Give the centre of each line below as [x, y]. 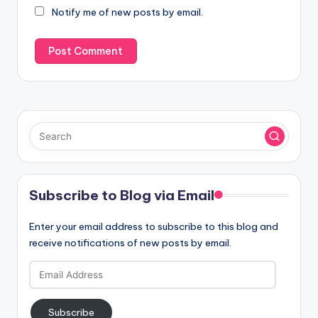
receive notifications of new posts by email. [130, 242]
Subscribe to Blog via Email [122, 195]
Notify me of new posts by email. [127, 12]
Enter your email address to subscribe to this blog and [154, 226]
